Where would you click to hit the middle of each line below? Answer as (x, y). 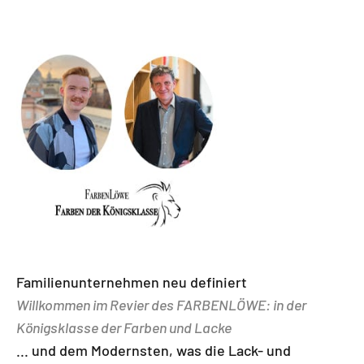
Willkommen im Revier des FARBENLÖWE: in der (161, 305)
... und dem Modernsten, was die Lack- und (154, 351)
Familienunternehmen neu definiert (132, 282)
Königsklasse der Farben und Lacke (124, 328)
